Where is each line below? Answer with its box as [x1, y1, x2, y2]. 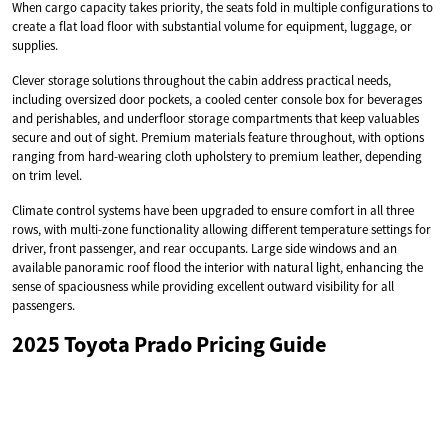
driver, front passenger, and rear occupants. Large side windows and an [12, 239, 397, 257]
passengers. [12, 296, 75, 314]
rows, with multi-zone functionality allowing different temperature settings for [12, 220, 431, 238]
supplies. [12, 36, 58, 54]
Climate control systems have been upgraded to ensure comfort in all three [12, 201, 414, 219]
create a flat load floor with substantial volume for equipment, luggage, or [12, 17, 412, 35]
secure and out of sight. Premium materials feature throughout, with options [12, 128, 424, 146]
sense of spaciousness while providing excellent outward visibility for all [12, 277, 394, 295]
